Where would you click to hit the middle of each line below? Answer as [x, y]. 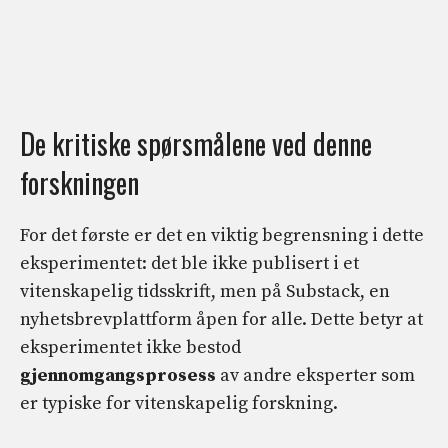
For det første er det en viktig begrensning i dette [222, 235]
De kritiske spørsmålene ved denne [196, 143]
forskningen [79, 182]
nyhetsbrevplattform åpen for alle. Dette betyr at [221, 319]
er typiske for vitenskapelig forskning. [179, 403]
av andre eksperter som [315, 375]
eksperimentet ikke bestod [130, 347]
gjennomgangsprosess [118, 375]
